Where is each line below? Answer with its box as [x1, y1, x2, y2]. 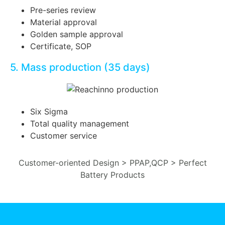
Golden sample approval [30, 29, 123, 40]
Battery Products [80, 169, 145, 180]
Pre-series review [30, 5, 98, 16]
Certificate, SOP [30, 41, 91, 52]
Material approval [30, 17, 97, 28]
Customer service [30, 130, 97, 141]
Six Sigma [30, 106, 68, 117]
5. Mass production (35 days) [10, 61, 150, 74]
